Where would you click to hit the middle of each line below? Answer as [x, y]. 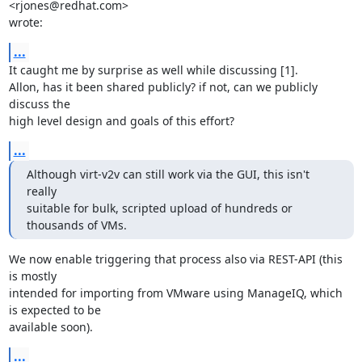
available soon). [51, 326]
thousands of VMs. [76, 225]
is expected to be [55, 309]
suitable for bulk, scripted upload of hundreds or [159, 208]
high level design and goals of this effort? [121, 120]
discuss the [39, 103]
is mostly [32, 276]
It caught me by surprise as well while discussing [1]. [153, 69]
